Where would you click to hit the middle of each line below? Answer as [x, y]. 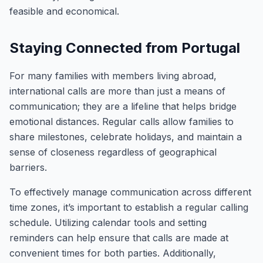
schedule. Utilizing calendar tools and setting [108, 222]
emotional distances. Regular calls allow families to [122, 122]
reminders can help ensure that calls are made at [119, 238]
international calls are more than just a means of [117, 91]
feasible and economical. [64, 11]
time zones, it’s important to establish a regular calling [129, 207]
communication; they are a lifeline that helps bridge [123, 106]
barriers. [28, 167]
